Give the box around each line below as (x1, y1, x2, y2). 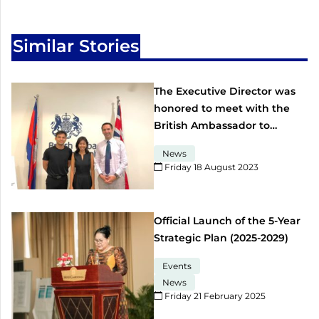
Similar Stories (13, 35, 139, 56)
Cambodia (154, 135, 208, 149)
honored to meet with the (154, 101, 290, 115)
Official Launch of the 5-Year (154, 214, 300, 227)
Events (162, 260, 192, 271)
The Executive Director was (154, 84, 296, 98)
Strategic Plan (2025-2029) (154, 231, 288, 244)
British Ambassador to (154, 118, 270, 132)
